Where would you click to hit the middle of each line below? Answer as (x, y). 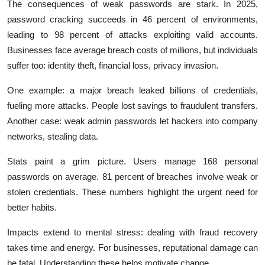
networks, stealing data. (53, 136)
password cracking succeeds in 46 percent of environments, (132, 19)
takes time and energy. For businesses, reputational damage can (132, 247)
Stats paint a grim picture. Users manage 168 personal (132, 161)
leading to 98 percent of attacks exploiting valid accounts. (132, 34)
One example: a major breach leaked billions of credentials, (132, 90)
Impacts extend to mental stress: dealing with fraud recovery (132, 232)
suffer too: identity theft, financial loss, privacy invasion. (113, 65)
